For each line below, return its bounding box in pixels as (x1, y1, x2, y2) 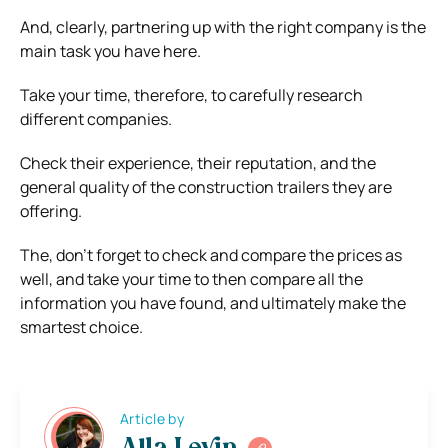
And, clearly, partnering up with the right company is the (20, 15, 426, 38)
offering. (20, 199, 82, 222)
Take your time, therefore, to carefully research (20, 83, 363, 106)
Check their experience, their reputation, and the (20, 151, 376, 174)
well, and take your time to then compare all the (20, 267, 363, 290)
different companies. (20, 107, 172, 130)
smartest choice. (20, 315, 143, 338)
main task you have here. (20, 39, 201, 62)
